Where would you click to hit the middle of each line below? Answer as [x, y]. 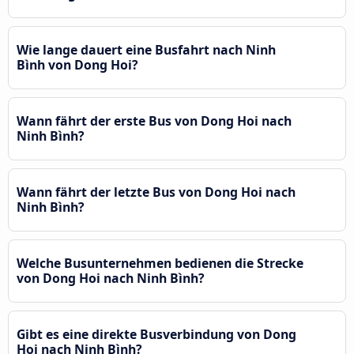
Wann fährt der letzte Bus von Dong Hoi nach [156, 192]
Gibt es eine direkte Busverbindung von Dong [156, 334]
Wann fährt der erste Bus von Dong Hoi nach [154, 121]
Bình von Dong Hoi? [77, 64]
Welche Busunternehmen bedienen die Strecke [160, 263]
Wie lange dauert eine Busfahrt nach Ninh [146, 49]
